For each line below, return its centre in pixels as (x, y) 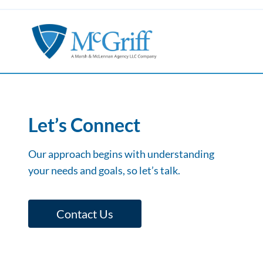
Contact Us (85, 213)
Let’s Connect (84, 124)
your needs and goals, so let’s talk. (104, 170)
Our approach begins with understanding (121, 154)
